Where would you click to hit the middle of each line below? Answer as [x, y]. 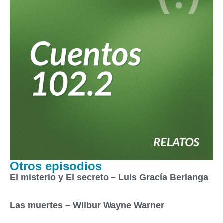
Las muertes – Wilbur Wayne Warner [87, 205]
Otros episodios [56, 166]
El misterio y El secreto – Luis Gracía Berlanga [109, 177]
